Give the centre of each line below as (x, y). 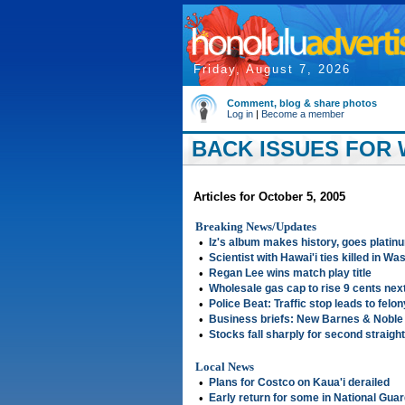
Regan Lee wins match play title (290, 273)
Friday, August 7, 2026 (272, 69)
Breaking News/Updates (256, 226)
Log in (240, 114)
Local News (225, 367)
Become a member (303, 114)
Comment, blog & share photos (302, 103)
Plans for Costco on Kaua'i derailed (299, 382)
